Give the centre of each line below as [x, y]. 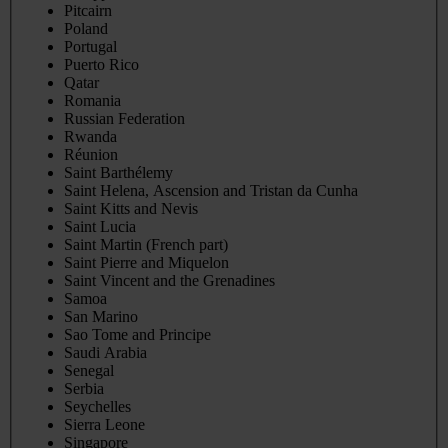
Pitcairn [88, 11]
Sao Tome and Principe [137, 335]
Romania [92, 101]
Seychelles [97, 407]
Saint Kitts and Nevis [131, 209]
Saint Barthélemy [118, 173]
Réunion [91, 155]
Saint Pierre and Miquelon [146, 263]
